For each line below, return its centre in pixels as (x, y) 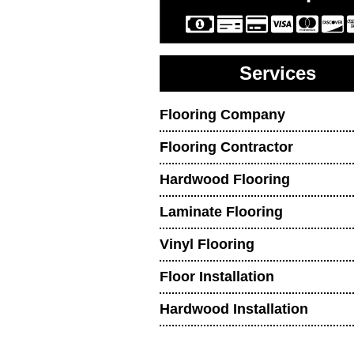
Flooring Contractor (226, 147)
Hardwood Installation (234, 309)
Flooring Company (222, 115)
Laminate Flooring (221, 212)
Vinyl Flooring (207, 245)
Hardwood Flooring (225, 180)
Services (277, 74)
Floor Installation (217, 277)
